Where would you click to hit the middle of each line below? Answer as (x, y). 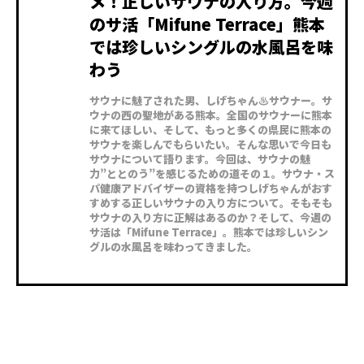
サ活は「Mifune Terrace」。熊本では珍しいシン (209, 232)
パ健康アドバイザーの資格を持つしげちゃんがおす (211, 188)
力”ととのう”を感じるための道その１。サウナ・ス (212, 174)
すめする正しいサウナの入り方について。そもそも (211, 203)
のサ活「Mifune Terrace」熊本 (207, 24)
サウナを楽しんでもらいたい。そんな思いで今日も (210, 145)
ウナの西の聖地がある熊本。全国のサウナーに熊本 (211, 115)
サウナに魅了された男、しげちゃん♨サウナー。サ (211, 101)
